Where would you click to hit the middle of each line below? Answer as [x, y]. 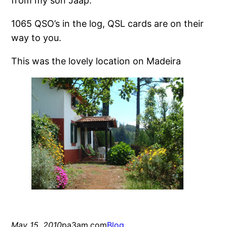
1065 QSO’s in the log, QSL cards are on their [108, 23]
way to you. [36, 37]
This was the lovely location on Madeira [96, 61]
